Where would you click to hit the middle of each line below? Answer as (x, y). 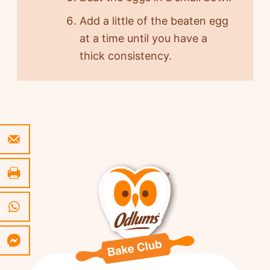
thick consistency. (125, 56)
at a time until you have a (143, 39)
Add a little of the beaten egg (154, 21)
